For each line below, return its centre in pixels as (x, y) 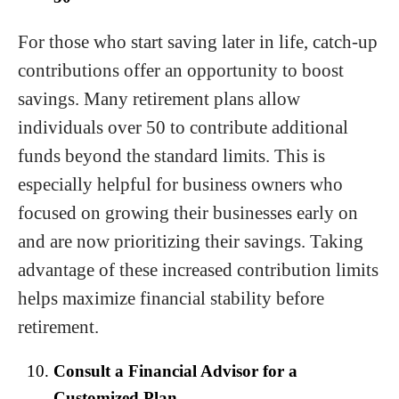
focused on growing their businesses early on (188, 213)
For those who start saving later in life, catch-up (198, 42)
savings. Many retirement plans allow (159, 99)
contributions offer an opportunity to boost (181, 70)
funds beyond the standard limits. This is (171, 156)
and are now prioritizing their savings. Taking (191, 241)
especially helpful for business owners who (180, 184)
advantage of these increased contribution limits (198, 270)
